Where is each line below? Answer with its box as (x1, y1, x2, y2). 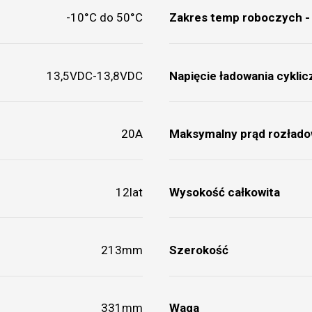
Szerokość (169, 242, 228, 257)
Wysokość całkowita (169, 185, 280, 199)
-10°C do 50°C (66, 10, 143, 25)
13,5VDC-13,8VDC (47, 68, 143, 83)
